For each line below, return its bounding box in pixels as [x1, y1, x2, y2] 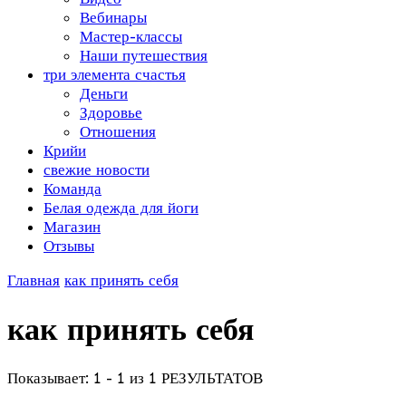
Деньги [80, 84, 128, 102]
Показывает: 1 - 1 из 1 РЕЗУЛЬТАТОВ [7, 368, 263, 387]
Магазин [43, 217, 101, 236]
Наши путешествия [80, 46, 208, 64]
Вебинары [80, 8, 147, 26]
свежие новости [43, 160, 150, 179]
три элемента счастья [43, 65, 186, 83]
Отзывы [43, 237, 94, 255]
